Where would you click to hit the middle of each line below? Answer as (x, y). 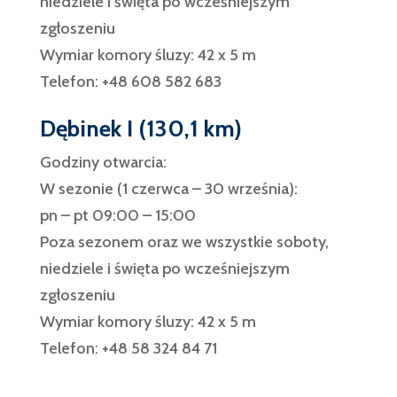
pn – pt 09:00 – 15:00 (117, 215)
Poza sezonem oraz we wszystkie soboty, (184, 242)
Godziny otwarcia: (103, 162)
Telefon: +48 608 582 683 (130, 82)
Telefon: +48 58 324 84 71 (128, 348)
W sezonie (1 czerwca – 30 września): (168, 189)
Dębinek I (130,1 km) (140, 128)
